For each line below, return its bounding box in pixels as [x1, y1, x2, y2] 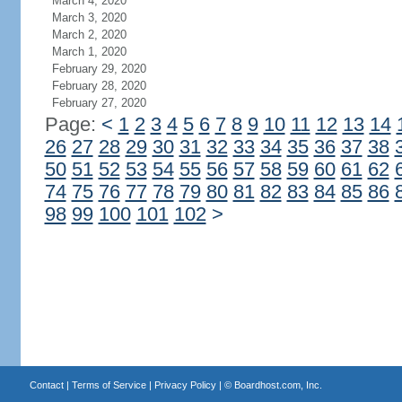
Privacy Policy [153, 380, 216, 390]
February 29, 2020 [51, 62, 146, 75]
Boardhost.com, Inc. [233, 380, 322, 390]
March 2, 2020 [51, 28, 127, 41]
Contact [29, 380, 64, 390]
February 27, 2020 [51, 96, 146, 109]
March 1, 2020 [51, 45, 127, 58]
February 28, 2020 [51, 79, 146, 92]
